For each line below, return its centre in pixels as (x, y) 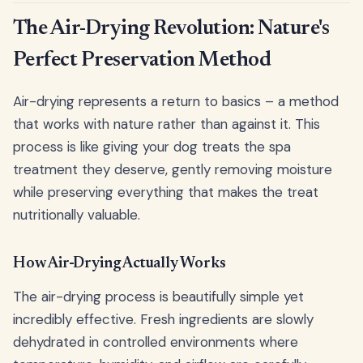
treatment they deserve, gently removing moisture (173, 169)
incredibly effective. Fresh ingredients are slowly (163, 319)
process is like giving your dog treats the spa (152, 146)
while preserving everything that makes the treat (166, 192)
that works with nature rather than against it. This (167, 124)
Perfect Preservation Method (142, 60)
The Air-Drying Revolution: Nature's (171, 29)
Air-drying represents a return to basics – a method (176, 101)
